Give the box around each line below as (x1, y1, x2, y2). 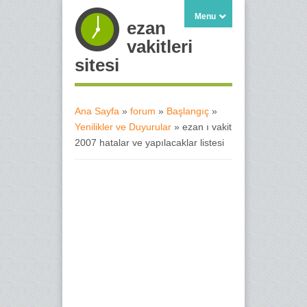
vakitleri (127, 36, 193, 57)
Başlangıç (167, 106, 209, 116)
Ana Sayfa (75, 106, 119, 116)
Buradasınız (75, 126, 140, 140)
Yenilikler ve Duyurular (75, 121, 171, 132)
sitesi (75, 55, 119, 75)
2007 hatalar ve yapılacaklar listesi (75, 137, 224, 148)
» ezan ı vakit (171, 121, 232, 132)
